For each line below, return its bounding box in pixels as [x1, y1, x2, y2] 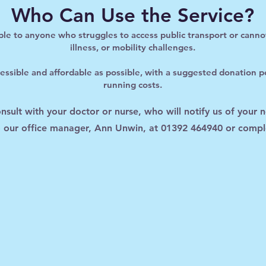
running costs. [103, 79, 162, 90]
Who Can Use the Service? [11, 3, 254, 27]
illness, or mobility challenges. [70, 42, 195, 53]
